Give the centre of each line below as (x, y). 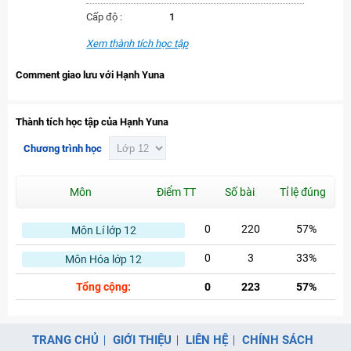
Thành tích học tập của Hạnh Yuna (92, 122)
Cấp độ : (105, 17)
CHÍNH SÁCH (278, 340)
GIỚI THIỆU (142, 340)
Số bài (239, 192)
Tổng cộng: (103, 287)
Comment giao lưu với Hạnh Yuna (90, 75)
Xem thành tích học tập (138, 43)
